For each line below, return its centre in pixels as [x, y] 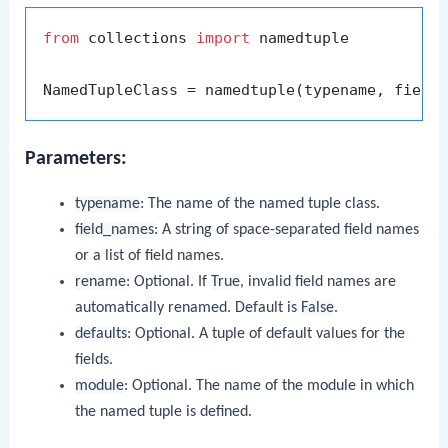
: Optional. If [168, 282]
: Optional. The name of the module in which [268, 386]
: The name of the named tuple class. [259, 204]
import [223, 37]
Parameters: [76, 159]
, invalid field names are [317, 282]
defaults [100, 334]
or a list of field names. [149, 256]
